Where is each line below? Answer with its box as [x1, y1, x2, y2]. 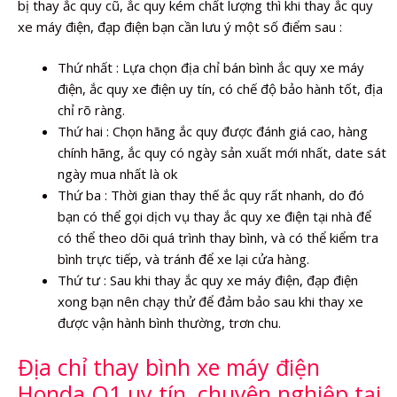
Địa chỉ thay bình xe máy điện [18, 351, 320, 382]
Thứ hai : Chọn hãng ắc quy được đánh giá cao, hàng [58, 122, 368, 140]
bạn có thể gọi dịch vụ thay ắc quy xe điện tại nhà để [58, 207, 371, 225]
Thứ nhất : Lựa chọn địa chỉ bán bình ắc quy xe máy [58, 58, 364, 76]
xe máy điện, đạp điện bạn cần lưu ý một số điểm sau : [18, 17, 342, 35]
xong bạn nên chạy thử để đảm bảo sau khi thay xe [58, 292, 363, 310]
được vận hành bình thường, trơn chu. [58, 314, 281, 331]
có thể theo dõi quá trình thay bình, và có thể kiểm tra [58, 229, 378, 246]
